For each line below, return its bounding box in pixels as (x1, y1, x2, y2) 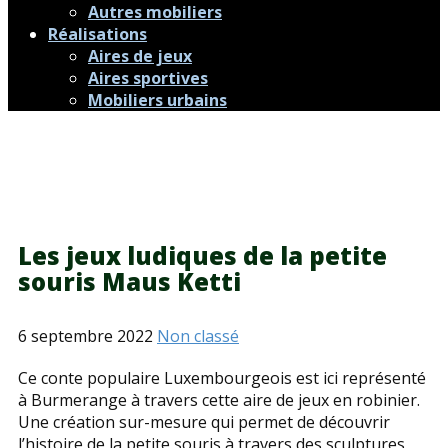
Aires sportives (88, 67, 208, 89)
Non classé (157, 325, 239, 347)
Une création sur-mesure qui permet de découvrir (18, 411, 390, 433)
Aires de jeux (88, 45, 192, 67)
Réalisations (48, 23, 147, 45)
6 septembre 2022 (18, 325, 153, 347)
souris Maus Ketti (18, 265, 241, 298)
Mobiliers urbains (88, 89, 227, 111)
